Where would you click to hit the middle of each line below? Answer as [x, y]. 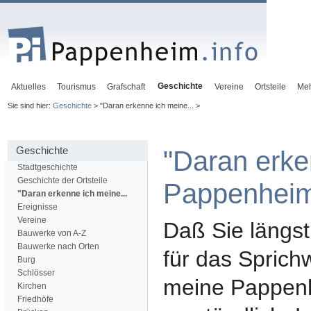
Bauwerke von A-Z [52, 234]
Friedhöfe [35, 300]
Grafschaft [126, 87]
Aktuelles [28, 87]
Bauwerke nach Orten [58, 247]
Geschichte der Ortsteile [62, 181]
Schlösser [36, 273]
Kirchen [32, 286]
